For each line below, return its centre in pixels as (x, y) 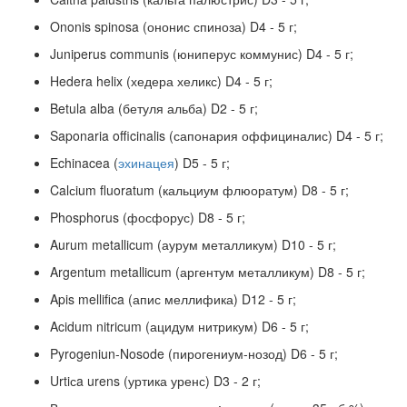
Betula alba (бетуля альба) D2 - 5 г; (154, 109)
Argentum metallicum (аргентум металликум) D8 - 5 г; (208, 272)
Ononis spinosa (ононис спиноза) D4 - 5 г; (174, 27)
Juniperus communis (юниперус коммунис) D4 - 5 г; (202, 54)
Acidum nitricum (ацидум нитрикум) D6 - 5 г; (179, 327)
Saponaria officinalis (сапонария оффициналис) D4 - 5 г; (217, 136)
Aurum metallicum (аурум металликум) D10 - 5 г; (193, 245)
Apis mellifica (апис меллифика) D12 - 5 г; (173, 299)
